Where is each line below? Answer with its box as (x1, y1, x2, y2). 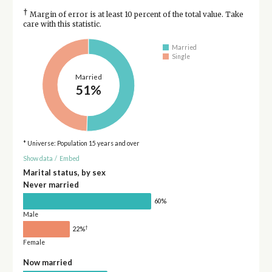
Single (172, 52, 191, 60)
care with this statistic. (22, 20, 101, 29)
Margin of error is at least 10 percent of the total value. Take (27, 10, 243, 19)
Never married (22, 180, 79, 190)
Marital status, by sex (22, 168, 106, 178)
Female (22, 239, 45, 246)
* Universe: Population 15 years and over (22, 140, 140, 148)
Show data (22, 154, 53, 162)
